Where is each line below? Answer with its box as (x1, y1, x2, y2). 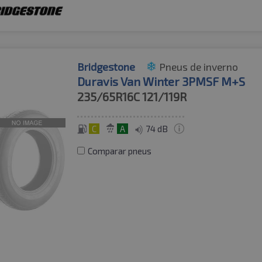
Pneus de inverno (159, 60, 239, 73)
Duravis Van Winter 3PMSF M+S (77, 74, 246, 88)
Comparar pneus (88, 145, 152, 156)
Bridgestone (77, 60, 136, 73)
